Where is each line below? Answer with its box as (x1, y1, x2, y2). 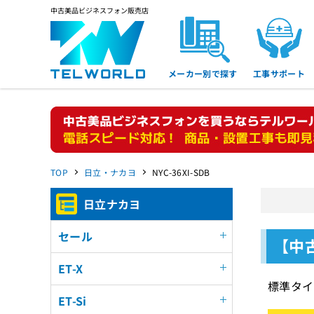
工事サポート (253, 67, 306, 79)
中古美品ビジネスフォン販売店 (50, 5, 149, 15)
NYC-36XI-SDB (151, 166, 210, 178)
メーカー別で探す (168, 67, 238, 79)
